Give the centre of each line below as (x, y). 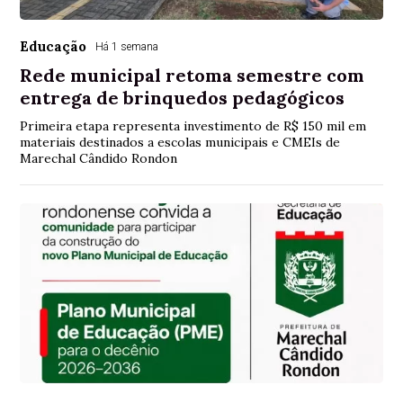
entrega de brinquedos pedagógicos (183, 97)
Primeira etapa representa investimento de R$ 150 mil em (193, 125)
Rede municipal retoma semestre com (193, 75)
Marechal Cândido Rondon (99, 158)
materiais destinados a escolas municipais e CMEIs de (180, 142)
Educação (54, 46)
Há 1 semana (127, 46)
